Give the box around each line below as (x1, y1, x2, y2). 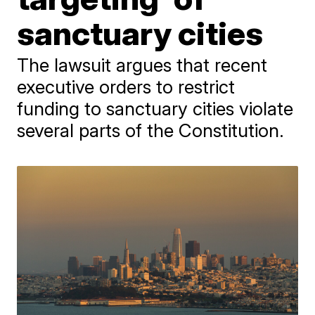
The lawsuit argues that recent (17, 54, 268, 76)
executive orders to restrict (17, 76, 236, 98)
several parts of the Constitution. (17, 120, 285, 141)
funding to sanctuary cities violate (17, 98, 294, 120)
